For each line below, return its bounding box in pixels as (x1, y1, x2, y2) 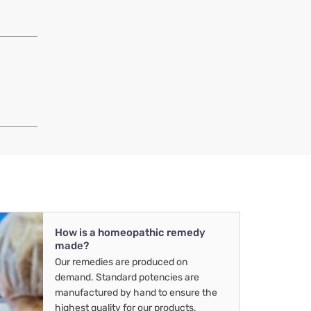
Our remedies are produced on (55, 256, 187, 269)
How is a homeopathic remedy (55, 226, 205, 239)
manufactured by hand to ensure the (55, 287, 217, 299)
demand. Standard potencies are (55, 271, 199, 284)
